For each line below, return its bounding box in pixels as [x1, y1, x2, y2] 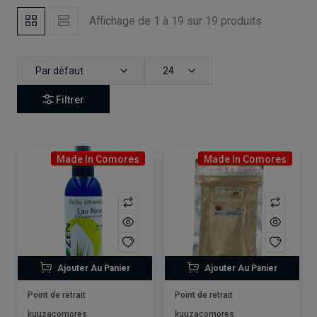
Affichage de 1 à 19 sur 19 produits [89, 14, 262, 28]
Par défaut [35, 65, 83, 76]
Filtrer [56, 94, 84, 105]
